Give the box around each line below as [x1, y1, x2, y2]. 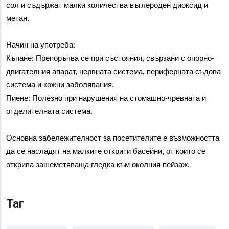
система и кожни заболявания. [6, 81, 114, 89]
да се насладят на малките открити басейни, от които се [6, 147, 205, 155]
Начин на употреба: [6, 41, 75, 49]
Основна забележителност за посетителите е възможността [6, 134, 219, 142]
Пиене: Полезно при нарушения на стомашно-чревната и [6, 94, 206, 102]
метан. [6, 14, 29, 22]
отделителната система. [6, 107, 93, 116]
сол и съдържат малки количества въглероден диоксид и [6, 1, 208, 9]
